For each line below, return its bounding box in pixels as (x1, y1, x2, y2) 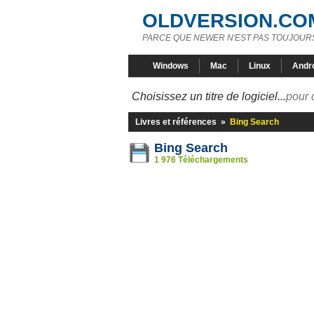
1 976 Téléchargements (154, 155, 248, 165)
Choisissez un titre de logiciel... (132, 90, 286, 102)
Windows (153, 61, 189, 71)
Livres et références (135, 117, 217, 127)
